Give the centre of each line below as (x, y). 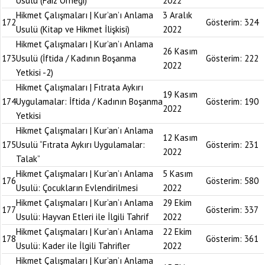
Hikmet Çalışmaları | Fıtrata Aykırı (80, 87)
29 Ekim (177, 203)
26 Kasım (180, 51)
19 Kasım (180, 94)
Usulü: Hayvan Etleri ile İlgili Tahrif (83, 217)
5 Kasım (178, 174)
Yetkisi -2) (35, 72)
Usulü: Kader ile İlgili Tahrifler (73, 246)
